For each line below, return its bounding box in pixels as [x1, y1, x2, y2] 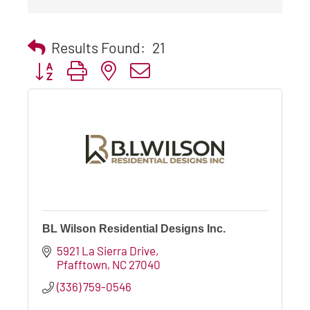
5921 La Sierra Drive [57, 243, 156, 257]
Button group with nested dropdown [27, 62, 205, 77]
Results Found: [51, 38, 145, 56]
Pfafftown [57, 257, 108, 271]
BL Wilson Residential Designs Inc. [42, 222, 226, 235]
